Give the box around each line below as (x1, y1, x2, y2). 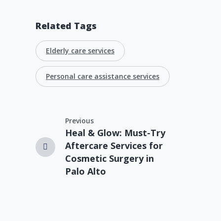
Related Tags (36, 20, 97, 32)
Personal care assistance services (46, 72, 159, 81)
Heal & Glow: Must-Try (65, 127, 165, 139)
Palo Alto (65, 165, 106, 178)
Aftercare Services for (65, 140, 163, 152)
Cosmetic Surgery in (65, 152, 154, 165)
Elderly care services (46, 46, 114, 56)
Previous (65, 116, 94, 126)
